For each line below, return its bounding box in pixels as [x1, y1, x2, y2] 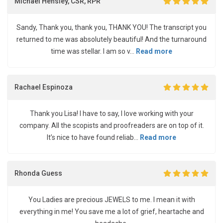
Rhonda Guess [14, 169, 62, 177]
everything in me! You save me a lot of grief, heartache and [19, 208, 204, 216]
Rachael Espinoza [14, 83, 73, 91]
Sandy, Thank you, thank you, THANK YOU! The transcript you [16, 23, 207, 31]
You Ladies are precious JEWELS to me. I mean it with [28, 196, 195, 204]
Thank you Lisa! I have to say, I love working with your [29, 110, 194, 117]
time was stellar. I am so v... [51, 47, 136, 55]
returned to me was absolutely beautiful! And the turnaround [16, 35, 207, 43]
